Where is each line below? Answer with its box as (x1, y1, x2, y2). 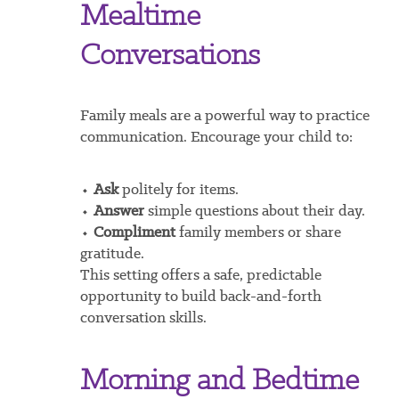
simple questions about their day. (143, 200, 365, 221)
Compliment (93, 222, 175, 242)
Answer (93, 200, 144, 221)
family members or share (175, 222, 341, 242)
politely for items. (118, 179, 239, 199)
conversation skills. (79, 307, 207, 328)
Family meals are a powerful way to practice (79, 105, 370, 126)
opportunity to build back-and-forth (79, 286, 322, 306)
